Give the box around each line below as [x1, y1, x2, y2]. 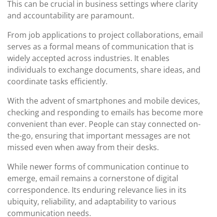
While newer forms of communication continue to [7, 161, 189, 172]
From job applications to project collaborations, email [7, 30, 203, 40]
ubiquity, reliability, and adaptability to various [7, 196, 176, 207]
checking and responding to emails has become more [7, 107, 203, 118]
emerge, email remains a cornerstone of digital [7, 173, 178, 184]
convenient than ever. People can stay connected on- [7, 119, 201, 129]
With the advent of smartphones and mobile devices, [7, 95, 200, 106]
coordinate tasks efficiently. [7, 76, 108, 87]
